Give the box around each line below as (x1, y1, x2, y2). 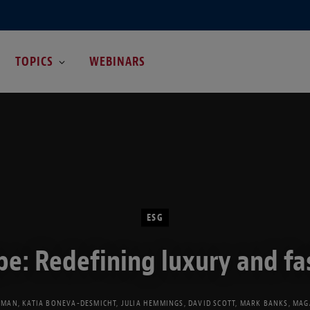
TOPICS (15, 53, 53, 69)
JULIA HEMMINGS (120, 297, 184, 309)
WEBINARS (89, 53, 146, 69)
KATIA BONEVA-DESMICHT (22, 297, 117, 309)
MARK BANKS (239, 297, 289, 309)
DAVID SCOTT (188, 297, 236, 309)
